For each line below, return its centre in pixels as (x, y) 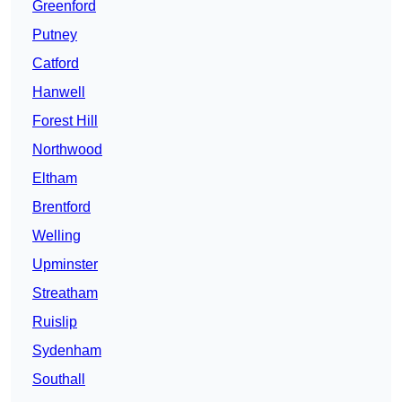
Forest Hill (65, 121)
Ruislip (55, 322)
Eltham (55, 179)
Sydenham (67, 351)
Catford (56, 64)
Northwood (67, 150)
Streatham (65, 293)
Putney (55, 35)
